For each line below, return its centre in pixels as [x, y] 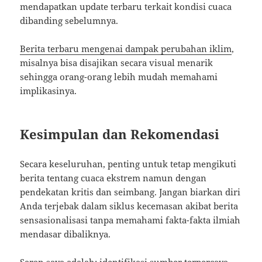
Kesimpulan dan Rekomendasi [120, 134]
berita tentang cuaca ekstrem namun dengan [113, 178]
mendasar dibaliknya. [65, 234]
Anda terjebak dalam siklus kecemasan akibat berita [129, 206]
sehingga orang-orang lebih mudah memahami [119, 77]
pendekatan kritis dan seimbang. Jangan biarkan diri [130, 192]
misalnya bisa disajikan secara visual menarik [117, 63]
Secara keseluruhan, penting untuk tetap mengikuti [128, 164]
